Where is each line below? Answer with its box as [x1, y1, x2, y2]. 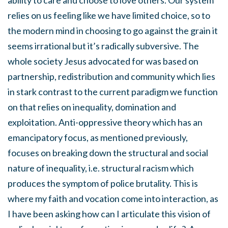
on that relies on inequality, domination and [8, 101, 176, 113]
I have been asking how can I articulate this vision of [8, 208, 211, 220]
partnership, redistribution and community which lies [8, 71, 215, 82]
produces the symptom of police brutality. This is [8, 178, 198, 189]
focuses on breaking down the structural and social [8, 147, 208, 159]
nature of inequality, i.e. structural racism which [8, 162, 194, 174]
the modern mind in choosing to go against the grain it [8, 25, 218, 37]
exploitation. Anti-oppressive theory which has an [8, 117, 203, 128]
